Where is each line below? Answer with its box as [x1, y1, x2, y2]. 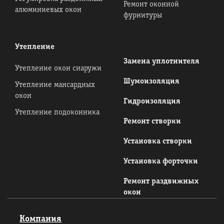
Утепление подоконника [15, 109, 99, 116]
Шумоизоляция [123, 78, 179, 85]
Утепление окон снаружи [15, 65, 101, 72]
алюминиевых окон [15, 6, 81, 13]
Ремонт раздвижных [123, 178, 198, 185]
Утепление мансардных [15, 81, 95, 88]
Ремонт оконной [123, 1, 179, 8]
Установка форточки [123, 158, 198, 165]
